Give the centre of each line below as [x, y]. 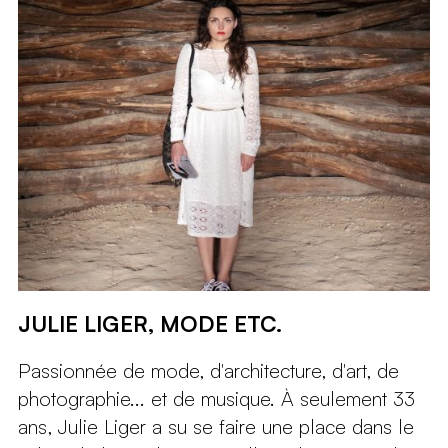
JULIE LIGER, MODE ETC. [149, 324]
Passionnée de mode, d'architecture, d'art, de [208, 371]
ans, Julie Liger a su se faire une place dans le [215, 427]
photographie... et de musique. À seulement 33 [216, 399]
